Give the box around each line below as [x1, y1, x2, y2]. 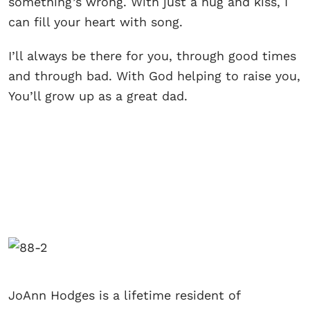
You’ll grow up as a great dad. [8, 89, 188, 104]
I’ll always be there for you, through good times [8, 48, 296, 64]
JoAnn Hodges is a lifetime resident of [8, 288, 240, 303]
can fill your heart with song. [8, 15, 183, 30]
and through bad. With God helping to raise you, [8, 69, 300, 84]
